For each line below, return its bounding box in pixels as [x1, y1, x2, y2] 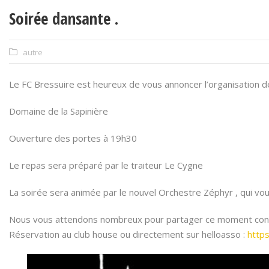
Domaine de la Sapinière [9, 105, 108, 117]
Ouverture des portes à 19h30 [9, 132, 137, 144]
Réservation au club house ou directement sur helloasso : [9, 228, 247, 240]
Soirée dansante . [9, 7, 118, 29]
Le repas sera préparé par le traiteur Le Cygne [9, 159, 203, 171]
